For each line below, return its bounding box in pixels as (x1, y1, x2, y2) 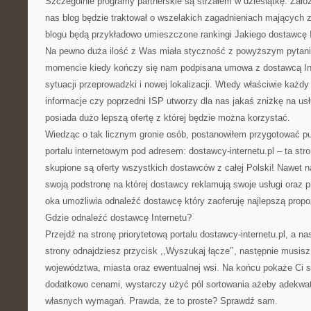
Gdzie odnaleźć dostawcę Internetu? (45, 212, 192, 223)
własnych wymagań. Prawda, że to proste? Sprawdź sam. (45, 296, 278, 306)
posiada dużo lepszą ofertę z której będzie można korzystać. (45, 112, 290, 123)
